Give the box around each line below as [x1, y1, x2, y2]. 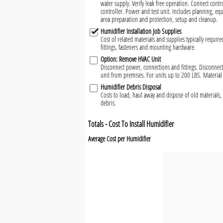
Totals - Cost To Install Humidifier [88, 118, 174, 130]
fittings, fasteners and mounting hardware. [101, 42, 196, 52]
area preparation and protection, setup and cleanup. [101, 14, 218, 24]
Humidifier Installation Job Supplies [101, 26, 181, 36]
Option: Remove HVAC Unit [101, 54, 161, 64]
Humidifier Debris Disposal [101, 82, 161, 92]
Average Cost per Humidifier [88, 134, 151, 144]
